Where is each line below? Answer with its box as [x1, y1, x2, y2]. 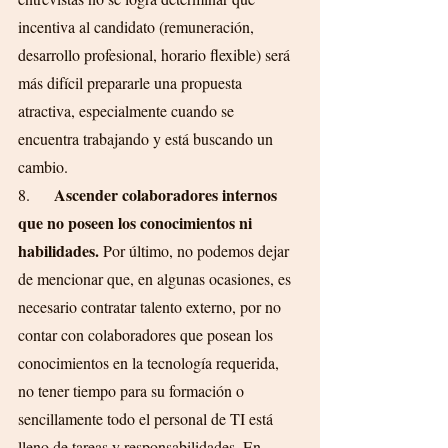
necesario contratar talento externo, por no [18, 296, 285, 317]
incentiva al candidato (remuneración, [18, 16, 258, 37]
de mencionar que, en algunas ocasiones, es [18, 268, 295, 289]
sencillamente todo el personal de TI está [18, 408, 277, 429]
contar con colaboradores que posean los [18, 324, 277, 345]
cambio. [18, 156, 68, 177]
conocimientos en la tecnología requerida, [18, 352, 283, 373]
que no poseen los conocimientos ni [18, 211, 256, 234]
